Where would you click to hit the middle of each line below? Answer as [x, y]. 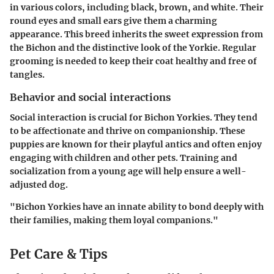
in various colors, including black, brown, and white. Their [137, 8]
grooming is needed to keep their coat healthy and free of [133, 61]
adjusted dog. [39, 184]
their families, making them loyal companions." [114, 220]
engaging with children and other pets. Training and [124, 157]
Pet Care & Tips [59, 254]
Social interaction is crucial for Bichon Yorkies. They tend [134, 117]
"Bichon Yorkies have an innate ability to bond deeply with [137, 206]
